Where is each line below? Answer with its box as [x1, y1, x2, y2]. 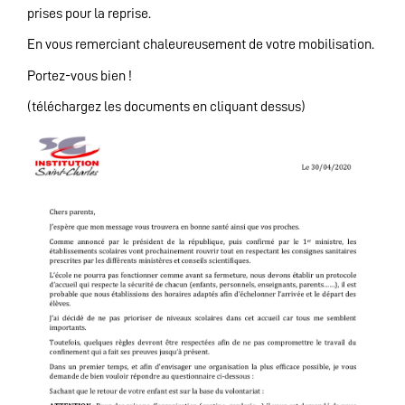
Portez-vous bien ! [27, 68, 132, 83]
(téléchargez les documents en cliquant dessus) [27, 99, 306, 114]
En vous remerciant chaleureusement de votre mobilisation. [27, 37, 374, 52]
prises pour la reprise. [27, 5, 151, 21]
